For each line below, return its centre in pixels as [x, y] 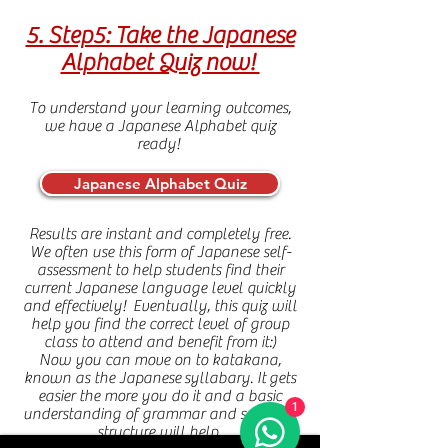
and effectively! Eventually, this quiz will [160, 306]
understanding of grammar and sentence [160, 414]
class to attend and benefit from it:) [160, 342]
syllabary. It [225, 378]
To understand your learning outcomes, [160, 108]
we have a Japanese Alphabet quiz [160, 126]
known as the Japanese [104, 378]
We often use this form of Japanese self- [160, 252]
